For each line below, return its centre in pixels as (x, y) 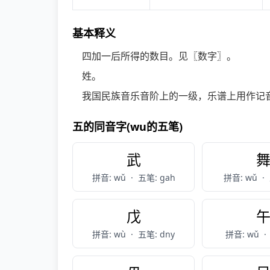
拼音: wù (110, 234)
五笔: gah (156, 177)
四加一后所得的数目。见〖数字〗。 (159, 56)
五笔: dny (156, 234)
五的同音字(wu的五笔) (127, 127)
